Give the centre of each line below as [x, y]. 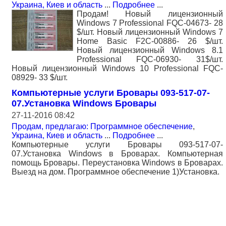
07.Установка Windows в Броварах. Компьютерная [117, 154]
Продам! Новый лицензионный [150, 14]
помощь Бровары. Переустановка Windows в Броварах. [117, 163]
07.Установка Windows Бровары [84, 104]
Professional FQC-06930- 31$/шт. [150, 60]
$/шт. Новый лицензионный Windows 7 [150, 32]
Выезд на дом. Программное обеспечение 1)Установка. [116, 172]
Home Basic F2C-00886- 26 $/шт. [150, 41]
